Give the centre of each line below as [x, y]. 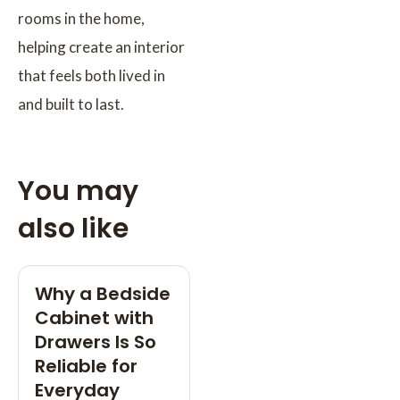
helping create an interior [101, 46]
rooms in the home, [81, 18]
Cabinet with [94, 317]
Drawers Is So [96, 342]
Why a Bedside [103, 293]
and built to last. [71, 104]
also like [73, 228]
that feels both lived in [92, 75]
